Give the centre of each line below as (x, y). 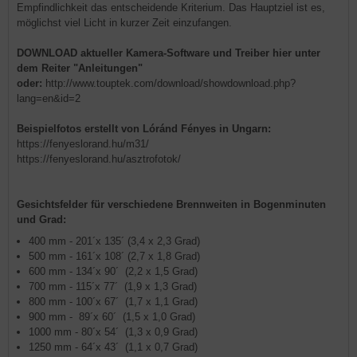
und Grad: (41, 220)
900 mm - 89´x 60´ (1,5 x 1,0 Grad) (112, 317)
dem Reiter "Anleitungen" (80, 68)
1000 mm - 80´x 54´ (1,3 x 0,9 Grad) (113, 332)
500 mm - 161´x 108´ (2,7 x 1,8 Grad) (114, 256)
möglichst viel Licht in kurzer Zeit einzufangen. (124, 23)
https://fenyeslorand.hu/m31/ (83, 144)
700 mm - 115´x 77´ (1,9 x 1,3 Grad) (113, 286)
